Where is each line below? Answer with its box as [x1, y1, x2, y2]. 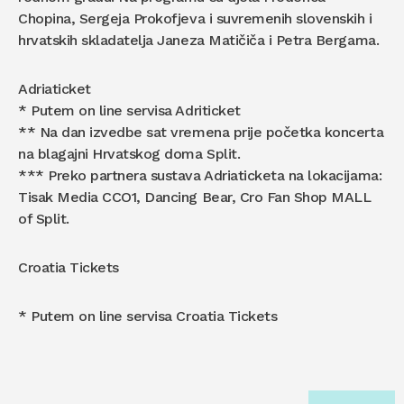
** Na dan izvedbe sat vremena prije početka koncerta [18, 124, 384, 142]
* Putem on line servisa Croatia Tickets [18, 308, 278, 326]
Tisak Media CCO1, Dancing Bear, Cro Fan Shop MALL [18, 188, 372, 207]
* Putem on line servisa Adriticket [18, 102, 241, 120]
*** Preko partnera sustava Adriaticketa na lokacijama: [18, 167, 382, 185]
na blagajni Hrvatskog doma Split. [18, 145, 241, 163]
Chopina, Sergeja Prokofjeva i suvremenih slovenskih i [18, 10, 372, 28]
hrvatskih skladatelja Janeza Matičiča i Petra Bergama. [18, 32, 380, 50]
